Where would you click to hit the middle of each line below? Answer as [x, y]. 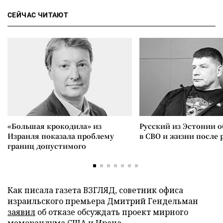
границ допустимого [47, 146]
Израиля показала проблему [61, 136]
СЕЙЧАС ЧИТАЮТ [38, 15]
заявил [21, 212]
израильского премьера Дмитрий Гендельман [103, 201]
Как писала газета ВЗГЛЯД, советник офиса [95, 190]
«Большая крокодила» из [55, 126]
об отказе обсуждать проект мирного [112, 212]
